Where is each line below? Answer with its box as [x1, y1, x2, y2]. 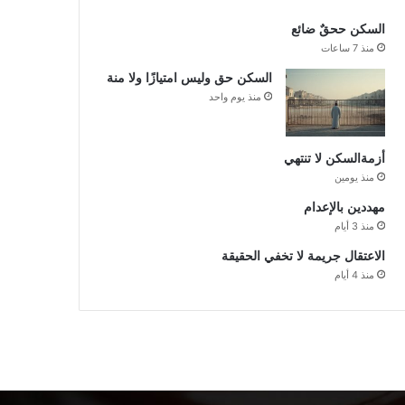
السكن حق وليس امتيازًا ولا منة [106, 71, 272, 85]
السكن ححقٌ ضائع [290, 22, 385, 36]
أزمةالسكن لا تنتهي [283, 151, 385, 165]
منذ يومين [334, 170, 374, 184]
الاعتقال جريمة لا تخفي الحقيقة [221, 249, 385, 263]
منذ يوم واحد [208, 89, 261, 103]
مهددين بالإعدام [303, 200, 385, 214]
